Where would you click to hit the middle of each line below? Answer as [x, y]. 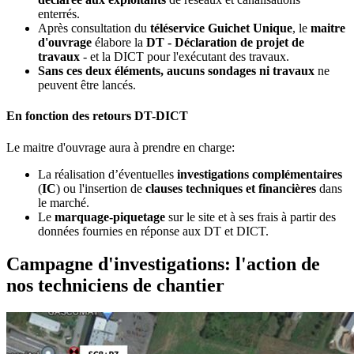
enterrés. [60, 14]
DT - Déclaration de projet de [224, 42]
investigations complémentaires [258, 174]
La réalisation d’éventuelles [106, 174]
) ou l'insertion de [101, 188]
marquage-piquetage [110, 217]
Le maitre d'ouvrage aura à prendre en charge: [121, 147]
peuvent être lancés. [87, 85]
